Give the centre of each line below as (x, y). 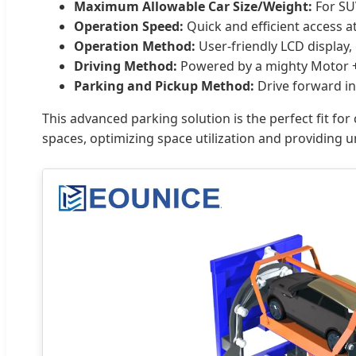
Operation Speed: (129, 26)
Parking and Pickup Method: (164, 85)
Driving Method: (126, 66)
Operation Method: (135, 46)
